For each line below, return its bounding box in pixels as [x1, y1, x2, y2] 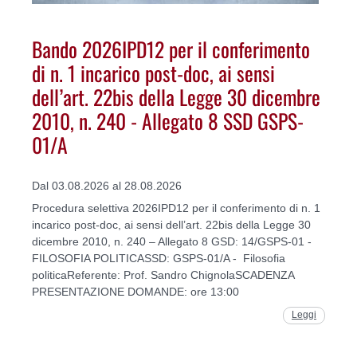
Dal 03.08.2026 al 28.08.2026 [32, 179, 182, 193]
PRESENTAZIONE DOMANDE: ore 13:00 [32, 285, 239, 299]
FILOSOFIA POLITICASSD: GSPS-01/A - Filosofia [32, 252, 285, 265]
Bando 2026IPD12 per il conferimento [32, 33, 310, 64]
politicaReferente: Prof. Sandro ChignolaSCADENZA [32, 269, 294, 282]
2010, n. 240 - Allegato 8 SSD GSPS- [32, 104, 304, 135]
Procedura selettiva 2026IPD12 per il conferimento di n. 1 [32, 202, 320, 215]
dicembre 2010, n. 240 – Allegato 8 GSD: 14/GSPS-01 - [32, 235, 312, 249]
